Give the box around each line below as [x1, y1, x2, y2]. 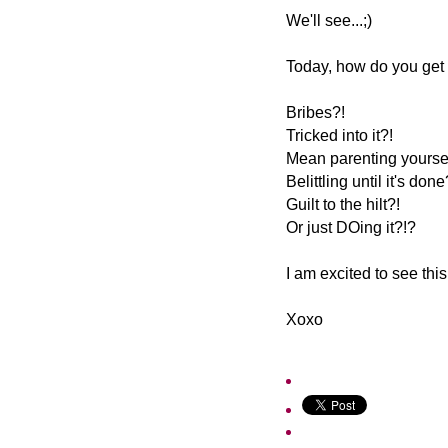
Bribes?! [286, 104, 345, 122]
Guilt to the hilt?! [286, 196, 400, 214]
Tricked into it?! [286, 127, 393, 145]
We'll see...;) [286, 12, 372, 30]
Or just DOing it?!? [286, 219, 416, 237]
